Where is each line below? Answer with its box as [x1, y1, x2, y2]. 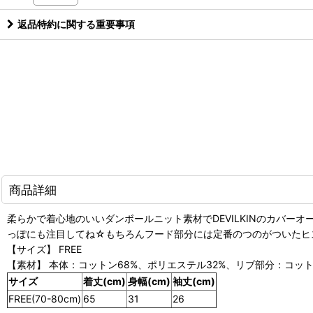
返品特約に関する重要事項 [17, 17, 135, 30]
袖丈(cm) [173, 275, 215, 287]
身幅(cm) [128, 275, 170, 287]
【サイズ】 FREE [7, 242, 82, 255]
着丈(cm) [83, 275, 126, 287]
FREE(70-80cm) [8, 292, 81, 305]
